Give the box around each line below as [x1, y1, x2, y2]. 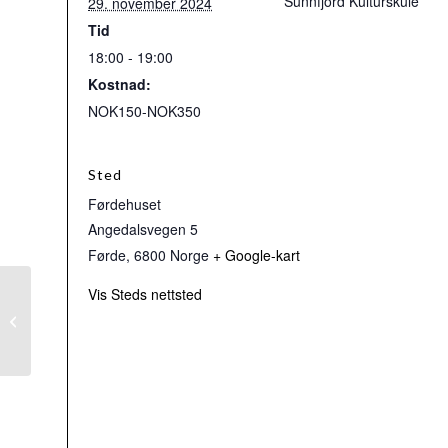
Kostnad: [88, 74, 151, 94]
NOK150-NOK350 [88, 101, 201, 121]
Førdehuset [88, 194, 161, 214]
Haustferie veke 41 [35, 310, 150, 329]
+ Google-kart [213, 245, 300, 265]
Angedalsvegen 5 [88, 219, 198, 239]
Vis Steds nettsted [88, 284, 202, 304]
